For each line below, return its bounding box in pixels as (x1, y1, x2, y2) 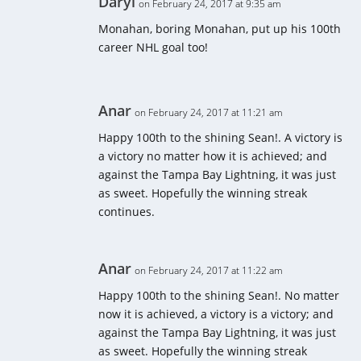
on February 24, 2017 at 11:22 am (135, 263, 284, 278)
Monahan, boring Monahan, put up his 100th (98, 21, 342, 37)
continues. (98, 204, 156, 220)
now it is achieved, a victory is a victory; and (98, 306, 334, 322)
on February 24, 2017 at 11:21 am (135, 106, 284, 120)
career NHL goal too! (98, 39, 209, 56)
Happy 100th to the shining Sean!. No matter (98, 288, 340, 304)
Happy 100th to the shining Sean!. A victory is (98, 130, 343, 146)
